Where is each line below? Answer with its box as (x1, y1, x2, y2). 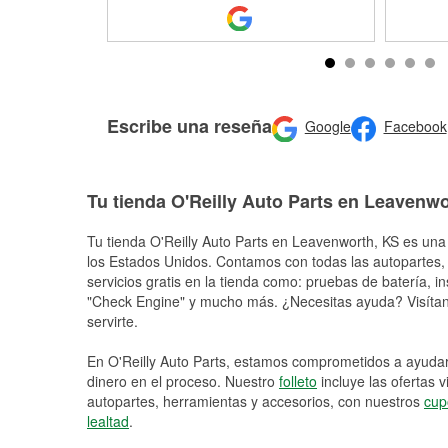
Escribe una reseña (107, 112, 272, 139)
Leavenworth (292, 231, 374, 251)
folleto (279, 371, 317, 391)
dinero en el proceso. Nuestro (87, 371, 279, 391)
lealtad (87, 411, 129, 431)
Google (304, 116, 351, 137)
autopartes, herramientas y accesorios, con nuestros (87, 391, 424, 411)
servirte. (87, 311, 138, 331)
